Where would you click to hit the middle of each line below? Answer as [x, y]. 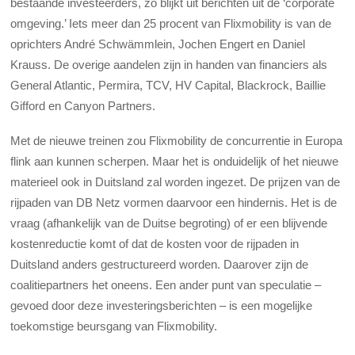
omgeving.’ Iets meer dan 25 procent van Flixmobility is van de [171, 23]
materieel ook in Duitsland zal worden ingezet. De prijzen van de [176, 181]
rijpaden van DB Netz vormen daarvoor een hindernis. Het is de [174, 202]
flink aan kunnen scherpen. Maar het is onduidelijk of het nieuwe [175, 161]
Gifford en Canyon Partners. [83, 105]
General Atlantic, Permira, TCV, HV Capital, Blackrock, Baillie [168, 85]
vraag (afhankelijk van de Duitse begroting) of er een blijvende [169, 223]
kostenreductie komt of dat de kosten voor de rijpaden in [155, 243]
